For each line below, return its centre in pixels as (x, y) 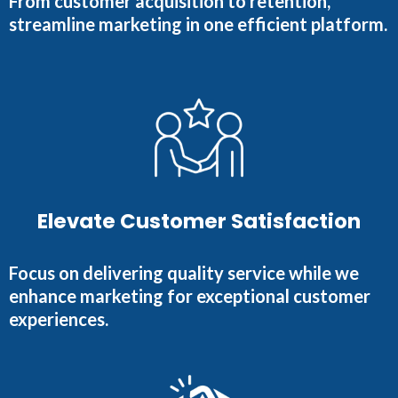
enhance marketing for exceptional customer (190, 296)
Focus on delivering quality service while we (184, 273)
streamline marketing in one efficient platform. (198, 24)
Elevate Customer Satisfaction (199, 222)
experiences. (59, 319)
